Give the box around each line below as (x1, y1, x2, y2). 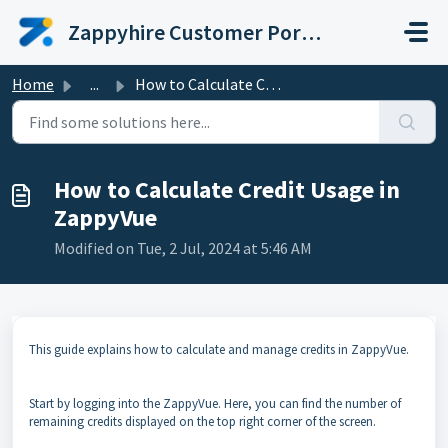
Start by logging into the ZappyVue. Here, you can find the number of (29, 395, 401, 412)
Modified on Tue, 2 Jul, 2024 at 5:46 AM (54, 238, 312, 258)
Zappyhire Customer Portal (301, 18, 321, 46)
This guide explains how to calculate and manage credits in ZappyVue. (29, 341, 412, 358)
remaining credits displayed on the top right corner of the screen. (29, 413, 376, 430)
